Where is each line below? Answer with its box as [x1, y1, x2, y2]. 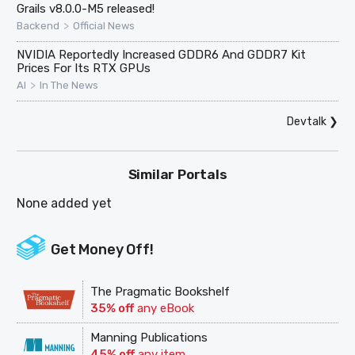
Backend [17, 20, 60, 32]
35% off [90, 300, 135, 315]
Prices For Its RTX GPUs [17, 61, 151, 76]
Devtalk [286, 115, 326, 129]
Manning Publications [90, 330, 208, 345]
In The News [40, 79, 99, 92]
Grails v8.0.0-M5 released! [17, 2, 155, 17]
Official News [73, 20, 136, 32]
